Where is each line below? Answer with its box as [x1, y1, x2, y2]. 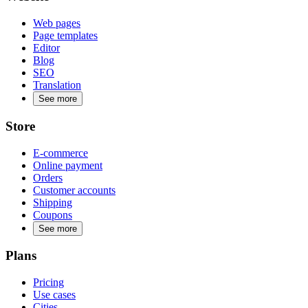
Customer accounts [33, 184, 115, 196]
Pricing [33, 276, 64, 288]
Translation [33, 79, 81, 91]
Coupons [33, 208, 72, 221]
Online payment [33, 159, 102, 171]
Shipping [33, 196, 72, 208]
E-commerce [33, 146, 88, 159]
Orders [33, 171, 63, 184]
